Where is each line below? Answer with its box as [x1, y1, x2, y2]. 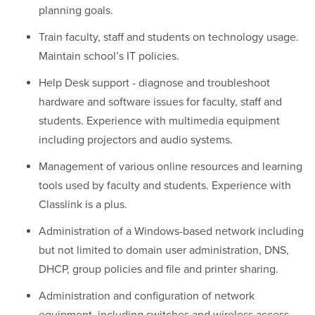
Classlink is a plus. [39, 198, 127, 212]
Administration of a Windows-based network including [39, 224, 304, 238]
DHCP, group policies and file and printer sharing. [39, 262, 278, 276]
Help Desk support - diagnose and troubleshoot [39, 76, 270, 90]
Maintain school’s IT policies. [39, 49, 179, 63]
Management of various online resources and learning [39, 160, 302, 174]
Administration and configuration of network [39, 289, 255, 303]
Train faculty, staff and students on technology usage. [39, 30, 299, 44]
